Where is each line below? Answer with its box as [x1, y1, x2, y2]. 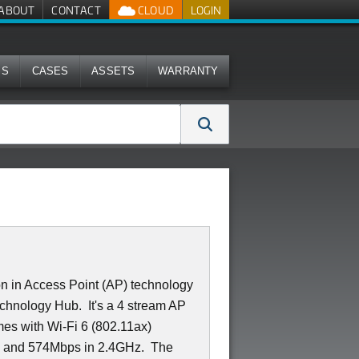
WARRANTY [158, 65, 219, 77]
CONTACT [51, 3, 101, 17]
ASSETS [91, 65, 135, 77]
